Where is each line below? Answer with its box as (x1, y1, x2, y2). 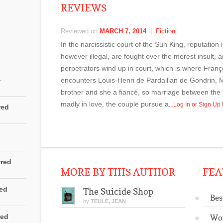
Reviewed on (61, 27, 100, 35)
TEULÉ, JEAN (91, 198, 126, 204)
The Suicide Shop (83, 186, 153, 197)
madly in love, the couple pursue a (61, 100, 169, 108)
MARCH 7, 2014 (100, 27, 146, 35)
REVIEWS (61, 2, 107, 14)
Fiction (156, 27, 175, 35)
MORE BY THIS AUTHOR (61, 166, 175, 178)
